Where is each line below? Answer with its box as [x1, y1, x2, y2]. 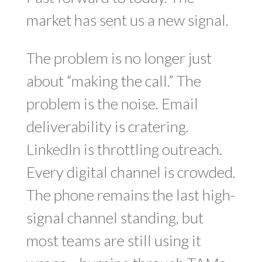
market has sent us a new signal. [26, 11, 229, 29]
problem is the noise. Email [26, 94, 198, 113]
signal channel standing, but [26, 208, 204, 227]
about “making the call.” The [26, 71, 201, 90]
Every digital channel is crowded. [26, 163, 236, 181]
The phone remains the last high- [26, 185, 235, 204]
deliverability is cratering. [26, 117, 189, 136]
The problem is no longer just [26, 49, 212, 67]
